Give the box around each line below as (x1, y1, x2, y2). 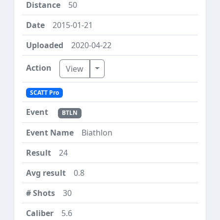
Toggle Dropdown (94, 62, 162, 74)
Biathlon (82, 127, 112, 138)
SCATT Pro (29, 88, 59, 97)
